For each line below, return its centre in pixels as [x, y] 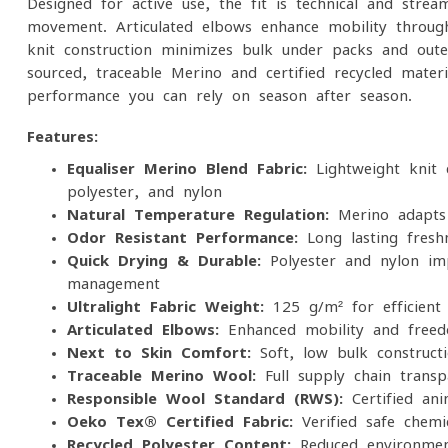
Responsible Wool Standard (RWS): [205, 398]
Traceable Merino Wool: [161, 375]
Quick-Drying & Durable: [164, 260]
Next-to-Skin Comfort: [159, 352]
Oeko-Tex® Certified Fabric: [180, 421]
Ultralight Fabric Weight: [165, 306]
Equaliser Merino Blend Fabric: [187, 168]
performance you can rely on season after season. [219, 95]
